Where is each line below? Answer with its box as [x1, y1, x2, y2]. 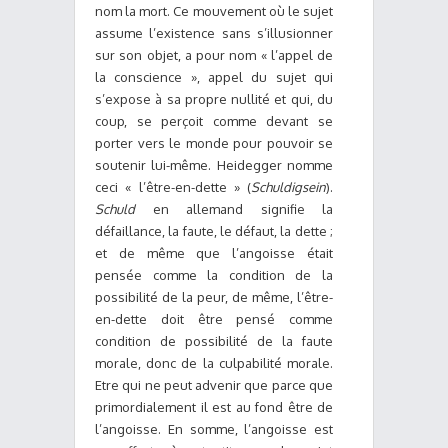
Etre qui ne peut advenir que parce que [95, 377, 333, 393]
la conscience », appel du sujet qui [95, 69, 333, 85]
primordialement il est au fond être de [95, 399, 333, 415]
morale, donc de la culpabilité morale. [95, 355, 333, 371]
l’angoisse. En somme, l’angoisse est [95, 421, 333, 437]
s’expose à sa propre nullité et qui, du [95, 91, 333, 107]
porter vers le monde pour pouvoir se [95, 135, 333, 151]
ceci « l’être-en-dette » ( [95, 179, 251, 195]
